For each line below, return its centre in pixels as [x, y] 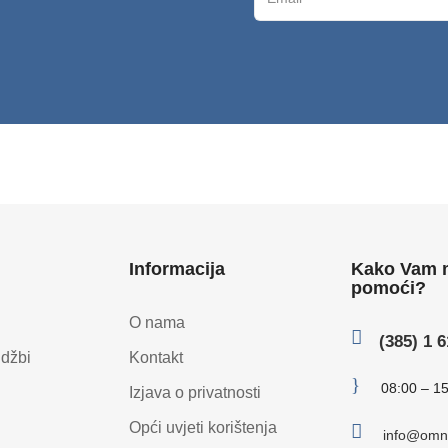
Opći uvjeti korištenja [203, 427]
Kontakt [156, 357]
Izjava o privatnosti [195, 392]
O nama [157, 322]
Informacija [177, 268]
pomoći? [388, 287]
